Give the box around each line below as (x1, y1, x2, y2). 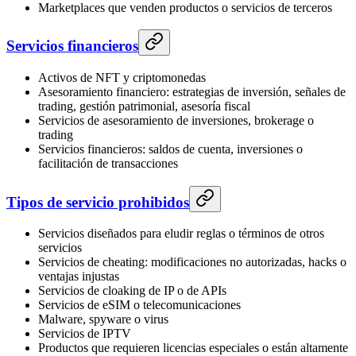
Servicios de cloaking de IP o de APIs (38, 284, 226, 298)
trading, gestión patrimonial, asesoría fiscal (38, 99, 250, 114)
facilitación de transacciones (38, 157, 178, 171)
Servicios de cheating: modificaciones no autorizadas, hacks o (38, 255, 346, 269)
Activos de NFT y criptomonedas (38, 71, 206, 85)
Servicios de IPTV (38, 327, 131, 341)
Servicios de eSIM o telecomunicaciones (38, 298, 241, 312)
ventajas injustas (38, 269, 119, 284)
